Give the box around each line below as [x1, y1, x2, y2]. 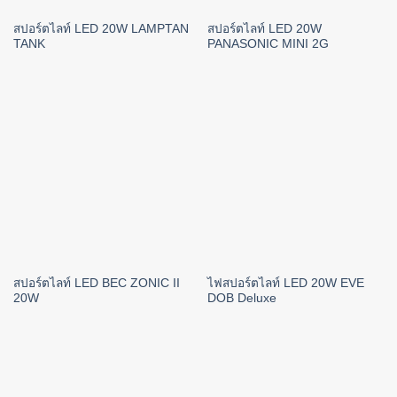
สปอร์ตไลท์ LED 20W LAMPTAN [12, 21, 189, 35]
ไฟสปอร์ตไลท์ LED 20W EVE [206, 276, 364, 291]
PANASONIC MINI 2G [206, 36, 329, 51]
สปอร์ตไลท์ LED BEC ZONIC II [12, 276, 180, 291]
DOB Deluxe [206, 292, 276, 306]
